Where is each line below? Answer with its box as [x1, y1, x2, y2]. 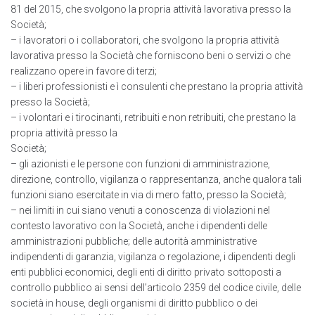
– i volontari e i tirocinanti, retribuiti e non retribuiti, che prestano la [11, 112, 296, 124]
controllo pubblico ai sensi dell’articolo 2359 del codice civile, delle [11, 282, 301, 294]
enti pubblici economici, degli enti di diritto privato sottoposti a [11, 266, 281, 278]
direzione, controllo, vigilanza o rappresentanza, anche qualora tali [11, 174, 302, 186]
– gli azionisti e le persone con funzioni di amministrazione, [11, 158, 270, 170]
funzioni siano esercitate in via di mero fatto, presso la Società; [11, 189, 286, 201]
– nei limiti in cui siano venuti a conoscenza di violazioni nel [11, 205, 270, 217]
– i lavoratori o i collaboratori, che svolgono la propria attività [11, 34, 279, 46]
